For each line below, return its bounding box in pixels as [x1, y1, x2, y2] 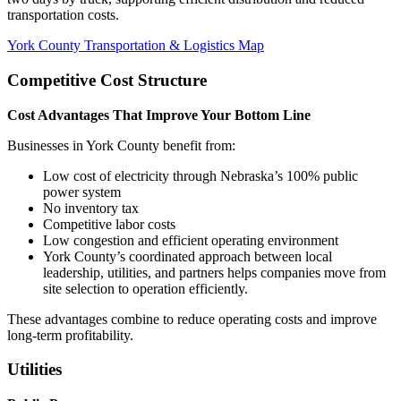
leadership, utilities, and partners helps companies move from [43, 264, 386, 280]
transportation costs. [7, 7, 119, 23]
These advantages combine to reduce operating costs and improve [7, 311, 377, 327]
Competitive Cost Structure [7, 70, 207, 90]
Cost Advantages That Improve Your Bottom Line [7, 107, 311, 123]
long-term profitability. [7, 327, 133, 343]
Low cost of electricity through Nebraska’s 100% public [43, 167, 358, 183]
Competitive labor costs [43, 216, 175, 232]
